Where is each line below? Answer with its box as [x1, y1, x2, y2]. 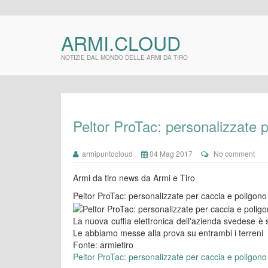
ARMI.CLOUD [61, 29, 181, 56]
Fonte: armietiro [73, 239, 133, 251]
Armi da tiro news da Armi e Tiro [73, 172, 195, 184]
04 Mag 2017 [148, 148, 193, 159]
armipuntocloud [78, 148, 133, 159]
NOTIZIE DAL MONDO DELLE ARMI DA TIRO [61, 53, 188, 62]
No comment [214, 148, 255, 159]
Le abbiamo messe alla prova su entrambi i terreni [73, 227, 263, 239]
